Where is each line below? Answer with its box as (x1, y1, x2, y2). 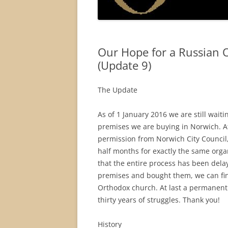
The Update (98, 85, 137, 95)
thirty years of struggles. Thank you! (98, 195, 220, 205)
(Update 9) (98, 58, 151, 73)
